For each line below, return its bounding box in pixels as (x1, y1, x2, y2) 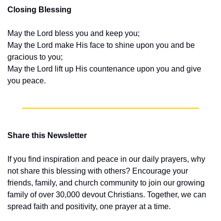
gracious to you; (7, 53, 63, 62)
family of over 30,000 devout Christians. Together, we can (7, 190, 206, 199)
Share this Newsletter (7, 131, 87, 140)
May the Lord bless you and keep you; (7, 29, 140, 38)
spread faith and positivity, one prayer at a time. (7, 202, 171, 211)
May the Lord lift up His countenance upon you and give (7, 65, 201, 74)
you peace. (7, 76, 46, 85)
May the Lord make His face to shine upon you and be (7, 41, 195, 50)
